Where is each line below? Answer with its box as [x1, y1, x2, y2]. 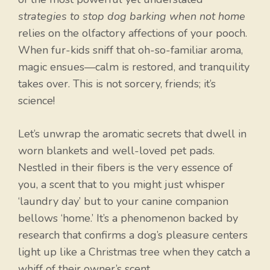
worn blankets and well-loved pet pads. [18, 143, 215, 159]
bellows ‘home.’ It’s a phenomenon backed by [18, 211, 238, 226]
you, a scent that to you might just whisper [18, 177, 225, 192]
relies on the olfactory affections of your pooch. [18, 26, 247, 41]
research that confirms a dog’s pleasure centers [18, 228, 248, 243]
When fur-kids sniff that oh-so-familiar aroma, [18, 43, 243, 58]
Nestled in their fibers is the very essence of [18, 160, 233, 175]
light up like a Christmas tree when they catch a [18, 245, 250, 260]
